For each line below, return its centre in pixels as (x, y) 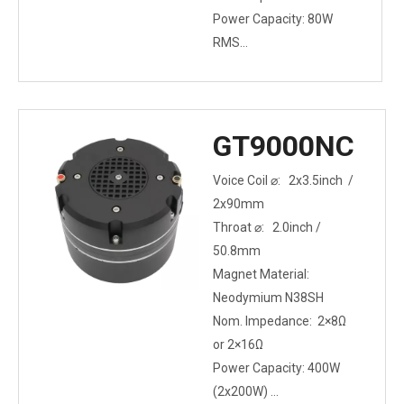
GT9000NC (284, 146)
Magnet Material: (262, 274)
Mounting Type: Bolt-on (279, 66)
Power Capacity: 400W (276, 368)
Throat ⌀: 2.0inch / (267, 227)
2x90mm (239, 204)
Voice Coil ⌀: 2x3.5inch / (285, 180)
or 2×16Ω (238, 344)
